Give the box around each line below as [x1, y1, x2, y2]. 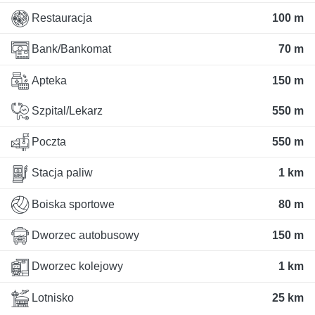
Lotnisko [29, 291, 74, 304]
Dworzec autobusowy [29, 229, 139, 241]
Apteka [29, 74, 67, 86]
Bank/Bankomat [29, 43, 111, 56]
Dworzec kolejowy [29, 260, 123, 273]
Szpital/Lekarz [29, 104, 103, 117]
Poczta [29, 136, 66, 148]
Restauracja [29, 12, 92, 25]
